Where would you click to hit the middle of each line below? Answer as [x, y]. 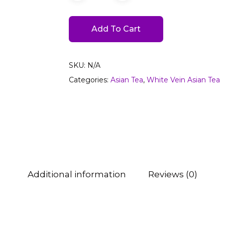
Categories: [89, 80]
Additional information [77, 174]
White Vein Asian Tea [183, 80]
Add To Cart [116, 29]
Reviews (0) [173, 174]
